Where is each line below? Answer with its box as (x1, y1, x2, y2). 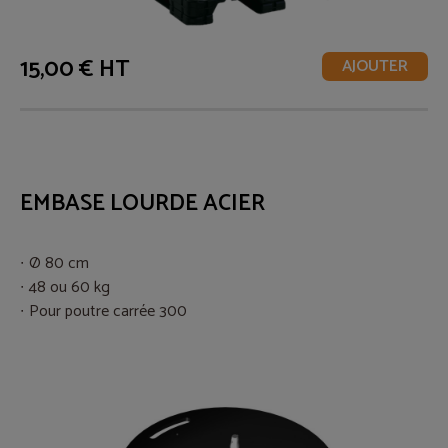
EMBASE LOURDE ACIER (20, 184, 265, 222)
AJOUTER (342, 52, 408, 80)
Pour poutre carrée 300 (29, 298, 187, 326)
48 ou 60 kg (29, 274, 110, 302)
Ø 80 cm (29, 250, 89, 278)
